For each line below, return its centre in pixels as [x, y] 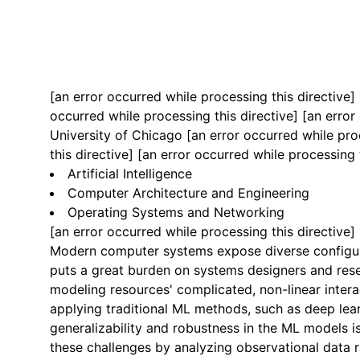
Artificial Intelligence [130, 174]
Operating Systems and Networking [176, 213]
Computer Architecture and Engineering [188, 193]
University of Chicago [118, 135]
